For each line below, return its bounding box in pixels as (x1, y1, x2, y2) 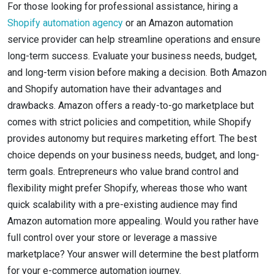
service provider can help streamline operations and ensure (7, 34, 261, 46)
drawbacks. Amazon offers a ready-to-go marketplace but (7, 100, 254, 112)
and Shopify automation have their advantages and (7, 83, 221, 95)
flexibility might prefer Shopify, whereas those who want (7, 182, 247, 194)
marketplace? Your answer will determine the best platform (7, 248, 259, 261)
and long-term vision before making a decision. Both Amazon (7, 67, 267, 79)
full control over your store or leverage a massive (7, 232, 217, 244)
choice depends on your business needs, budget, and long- (7, 149, 259, 161)
